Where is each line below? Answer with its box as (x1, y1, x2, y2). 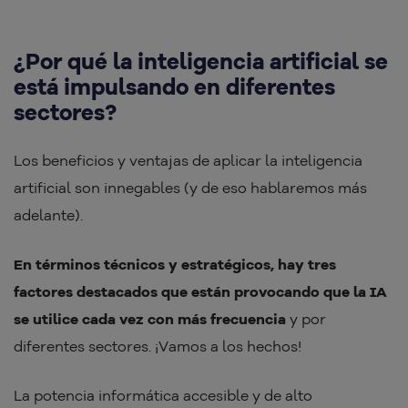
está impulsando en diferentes (14, 73, 335, 101)
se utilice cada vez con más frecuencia (14, 310, 286, 329)
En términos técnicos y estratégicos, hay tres (14, 255, 336, 274)
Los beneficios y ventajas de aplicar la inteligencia (14, 151, 362, 170)
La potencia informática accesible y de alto (14, 386, 312, 405)
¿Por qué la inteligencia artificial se (14, 47, 388, 76)
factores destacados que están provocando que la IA (14, 282, 387, 301)
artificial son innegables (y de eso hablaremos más (14, 178, 367, 198)
